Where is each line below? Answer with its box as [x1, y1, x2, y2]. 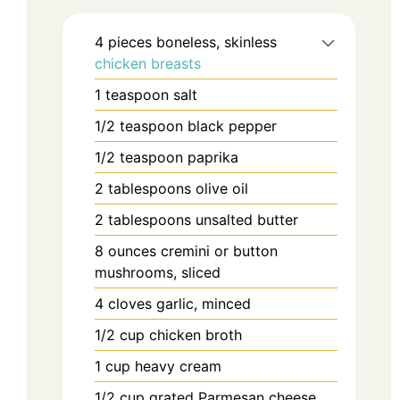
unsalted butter [196, 210, 298, 229]
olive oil [196, 179, 248, 197]
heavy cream [135, 356, 221, 375]
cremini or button [161, 241, 278, 260]
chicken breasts [95, 54, 201, 72]
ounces [108, 241, 156, 260]
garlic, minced [156, 294, 251, 312]
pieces [108, 32, 152, 51]
